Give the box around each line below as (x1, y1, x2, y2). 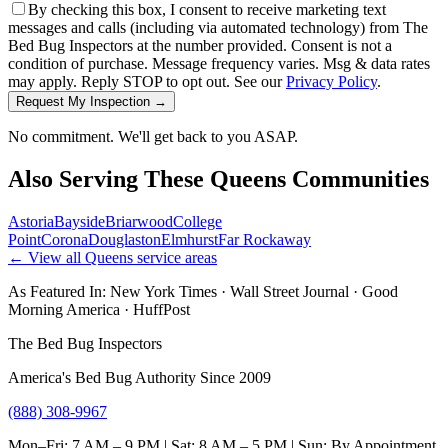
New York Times (110, 283, 217, 301)
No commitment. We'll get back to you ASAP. (8, 128, 298, 146)
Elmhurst (161, 231, 218, 249)
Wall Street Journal (230, 283, 349, 301)
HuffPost (133, 301, 190, 319)
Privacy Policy (286, 73, 377, 91)
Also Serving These (8, 166, 210, 193)
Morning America (8, 301, 120, 319)
